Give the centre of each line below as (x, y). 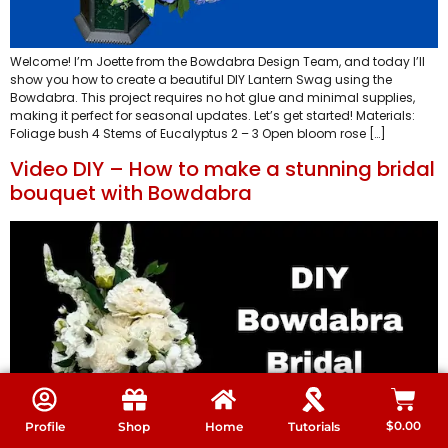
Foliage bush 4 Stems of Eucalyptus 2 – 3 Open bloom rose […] (198, 133)
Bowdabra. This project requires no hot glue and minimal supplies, (212, 97)
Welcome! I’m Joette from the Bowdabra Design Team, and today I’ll (217, 61)
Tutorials (313, 426)
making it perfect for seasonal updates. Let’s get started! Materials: (212, 115)
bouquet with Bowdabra (131, 193)
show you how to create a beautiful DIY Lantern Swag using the (201, 79)
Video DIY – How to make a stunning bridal (222, 169)
